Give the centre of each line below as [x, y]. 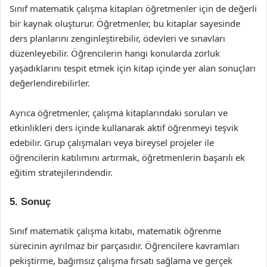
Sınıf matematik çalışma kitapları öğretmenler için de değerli [133, 8]
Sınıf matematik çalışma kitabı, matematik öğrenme [115, 231]
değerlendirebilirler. [50, 83]
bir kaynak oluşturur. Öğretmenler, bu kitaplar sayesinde [125, 23]
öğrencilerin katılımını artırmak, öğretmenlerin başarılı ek [127, 157]
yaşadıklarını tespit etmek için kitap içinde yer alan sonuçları [133, 68]
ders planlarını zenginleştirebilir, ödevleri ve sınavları [117, 38]
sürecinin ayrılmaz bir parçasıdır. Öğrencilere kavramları [125, 246]
